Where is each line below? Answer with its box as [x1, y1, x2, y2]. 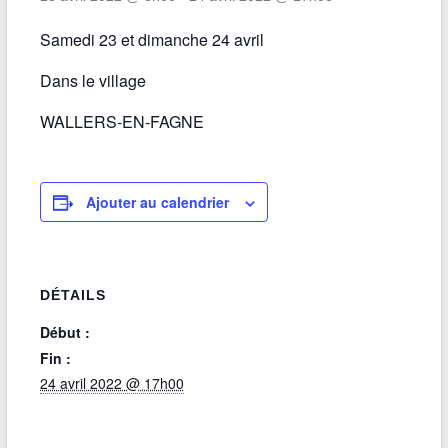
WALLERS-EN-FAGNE [39, 110, 204, 133]
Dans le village [39, 69, 146, 92]
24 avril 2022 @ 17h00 [39, 373, 184, 393]
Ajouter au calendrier [85, 192, 229, 212]
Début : [39, 322, 90, 342]
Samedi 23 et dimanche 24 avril [39, 28, 264, 51]
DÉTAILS [39, 287, 106, 303]
